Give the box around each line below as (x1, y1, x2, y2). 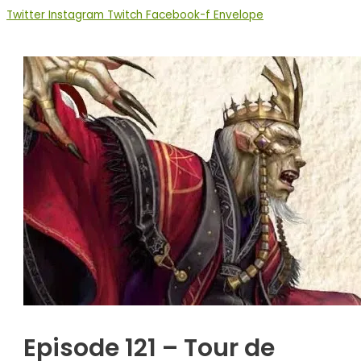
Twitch (107, 6, 143, 23)
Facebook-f (146, 6, 210, 23)
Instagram (48, 6, 104, 23)
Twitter (6, 6, 45, 23)
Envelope (214, 6, 263, 23)
